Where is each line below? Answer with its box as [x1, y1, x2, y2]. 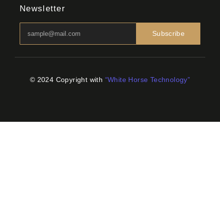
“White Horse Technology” [105, 76, 191, 84]
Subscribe [152, 29, 185, 38]
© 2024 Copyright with [29, 76, 105, 84]
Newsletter [20, 4, 65, 14]
